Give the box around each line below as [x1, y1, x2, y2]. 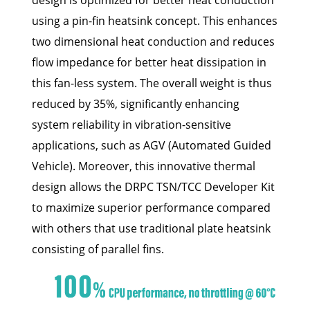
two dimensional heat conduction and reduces [32, 33, 275, 49]
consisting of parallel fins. [32, 241, 164, 257]
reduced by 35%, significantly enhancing [32, 95, 239, 111]
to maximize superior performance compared [32, 199, 271, 215]
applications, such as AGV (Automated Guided [32, 137, 271, 153]
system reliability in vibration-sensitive [32, 116, 231, 132]
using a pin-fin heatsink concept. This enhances [32, 12, 277, 28]
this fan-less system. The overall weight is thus [32, 75, 272, 91]
